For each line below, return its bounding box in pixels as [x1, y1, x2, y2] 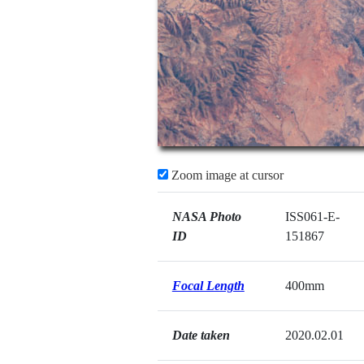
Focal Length [171, 279, 245, 292]
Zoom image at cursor [167, 168, 284, 182]
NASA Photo [171, 210, 241, 223]
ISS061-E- [284, 210, 340, 223]
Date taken [171, 328, 230, 342]
